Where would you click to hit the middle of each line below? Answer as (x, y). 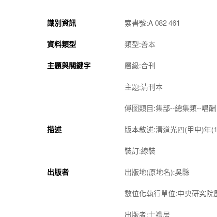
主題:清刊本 (144, 86)
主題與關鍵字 (69, 65)
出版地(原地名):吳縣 (157, 171)
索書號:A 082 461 (152, 22)
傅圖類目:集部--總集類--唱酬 (170, 108)
